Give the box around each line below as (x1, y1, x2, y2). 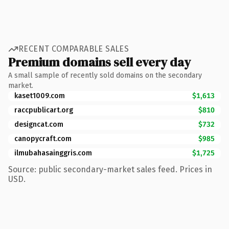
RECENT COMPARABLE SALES (18, 44, 129, 54)
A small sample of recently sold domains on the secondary (8, 71, 202, 80)
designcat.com (14, 120, 63, 129)
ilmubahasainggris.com (14, 148, 92, 157)
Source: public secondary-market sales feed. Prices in (8, 164, 212, 174)
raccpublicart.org (14, 105, 73, 114)
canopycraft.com (14, 134, 72, 143)
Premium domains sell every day (8, 53, 191, 71)
